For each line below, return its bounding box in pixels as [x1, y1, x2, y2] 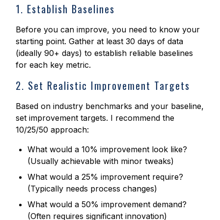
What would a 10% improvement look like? [27, 144, 187, 155]
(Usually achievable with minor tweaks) [27, 156, 174, 166]
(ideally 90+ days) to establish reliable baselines [16, 48, 193, 58]
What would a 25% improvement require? [27, 172, 183, 182]
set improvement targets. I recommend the [16, 113, 174, 123]
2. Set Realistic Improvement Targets [16, 78, 190, 93]
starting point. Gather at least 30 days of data [16, 36, 183, 47]
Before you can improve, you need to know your [16, 25, 200, 35]
